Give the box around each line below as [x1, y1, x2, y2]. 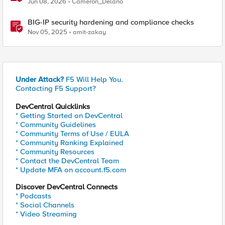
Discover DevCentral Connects [16, 182, 118, 191]
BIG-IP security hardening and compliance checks [28, 18, 194, 27]
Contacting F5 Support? [16, 84, 96, 93]
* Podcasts [16, 191, 51, 200]
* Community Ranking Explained [16, 138, 124, 147]
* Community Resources [16, 147, 94, 156]
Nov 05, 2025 [28, 28, 67, 36]
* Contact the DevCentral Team [16, 156, 119, 165]
